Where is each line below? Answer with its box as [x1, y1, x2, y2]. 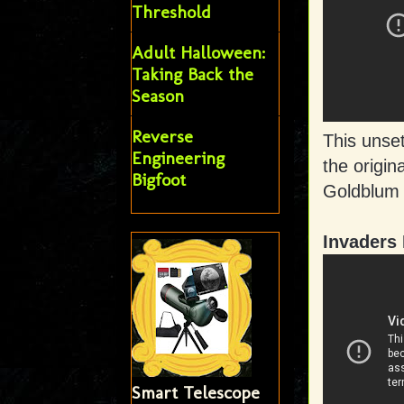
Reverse [131, 125, 193, 148]
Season [131, 85, 184, 107]
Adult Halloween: [131, 41, 265, 64]
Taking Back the [131, 63, 253, 86]
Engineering [131, 147, 225, 170]
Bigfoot [131, 169, 186, 191]
